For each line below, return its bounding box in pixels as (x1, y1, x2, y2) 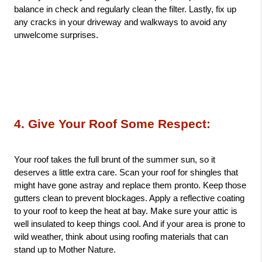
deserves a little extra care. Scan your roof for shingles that (14, 168, 238, 177)
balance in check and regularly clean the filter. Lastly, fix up (14, 5, 236, 14)
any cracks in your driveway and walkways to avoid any (14, 18, 227, 27)
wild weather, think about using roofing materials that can (14, 232, 228, 242)
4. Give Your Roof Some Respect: (14, 117, 214, 131)
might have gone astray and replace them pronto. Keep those (14, 181, 246, 190)
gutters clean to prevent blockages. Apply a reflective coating (14, 194, 244, 203)
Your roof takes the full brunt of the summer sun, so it (14, 155, 215, 164)
